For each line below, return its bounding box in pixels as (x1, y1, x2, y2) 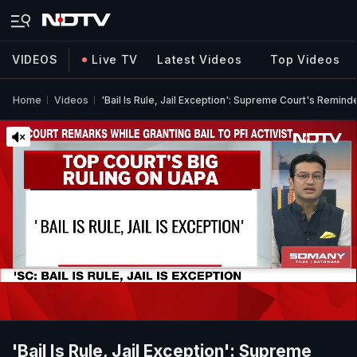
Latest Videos (157, 53, 242, 66)
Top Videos (270, 53, 340, 66)
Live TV (92, 53, 139, 66)
